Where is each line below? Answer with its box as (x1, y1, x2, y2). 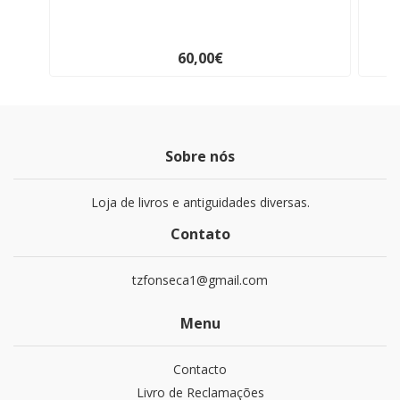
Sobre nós (165, 146, 235, 167)
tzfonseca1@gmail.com (132, 271, 268, 289)
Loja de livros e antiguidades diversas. (90, 194, 310, 212)
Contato (170, 224, 230, 245)
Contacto (173, 361, 227, 379)
